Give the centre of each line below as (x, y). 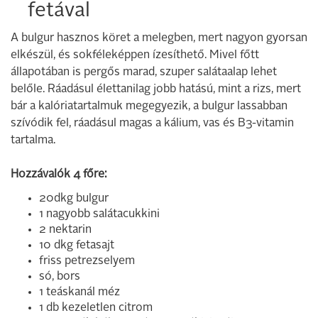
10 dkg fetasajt (77, 246)
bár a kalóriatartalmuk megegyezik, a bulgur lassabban (149, 107)
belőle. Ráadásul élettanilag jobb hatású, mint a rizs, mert (156, 90)
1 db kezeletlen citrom (96, 308)
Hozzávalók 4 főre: (59, 175)
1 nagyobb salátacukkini (99, 215)
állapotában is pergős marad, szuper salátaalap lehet (144, 73)
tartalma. (33, 141)
